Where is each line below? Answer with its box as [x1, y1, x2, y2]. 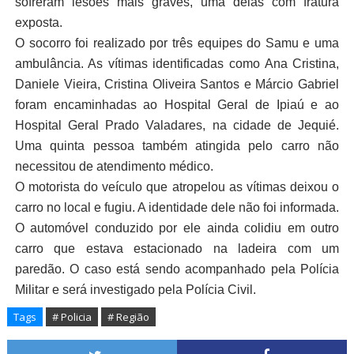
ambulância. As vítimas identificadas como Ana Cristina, [14, 57, 340, 71]
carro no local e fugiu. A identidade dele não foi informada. [14, 201, 340, 215]
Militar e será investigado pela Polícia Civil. [14, 283, 256, 297]
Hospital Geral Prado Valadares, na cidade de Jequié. [14, 119, 340, 133]
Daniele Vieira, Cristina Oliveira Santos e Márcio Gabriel [14, 77, 340, 92]
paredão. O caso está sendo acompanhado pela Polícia [14, 262, 340, 277]
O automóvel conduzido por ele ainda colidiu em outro [14, 221, 340, 235]
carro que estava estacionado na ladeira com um [14, 242, 340, 256]
